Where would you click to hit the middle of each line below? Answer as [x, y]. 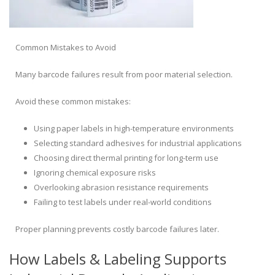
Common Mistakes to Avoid [66, 48]
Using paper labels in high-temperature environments [134, 129]
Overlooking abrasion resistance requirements [121, 188]
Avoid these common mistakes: [73, 102]
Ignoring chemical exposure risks [95, 173]
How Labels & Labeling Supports [118, 259]
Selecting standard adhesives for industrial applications [138, 143]
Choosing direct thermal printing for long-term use [126, 158]
